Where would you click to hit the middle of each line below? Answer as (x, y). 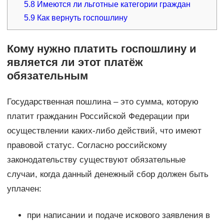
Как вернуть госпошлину (81, 17)
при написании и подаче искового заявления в (118, 215)
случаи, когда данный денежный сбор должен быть (107, 174)
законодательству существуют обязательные (96, 159)
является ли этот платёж (75, 62)
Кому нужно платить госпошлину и (101, 48)
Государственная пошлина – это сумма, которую (102, 101)
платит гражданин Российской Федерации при (98, 116)
